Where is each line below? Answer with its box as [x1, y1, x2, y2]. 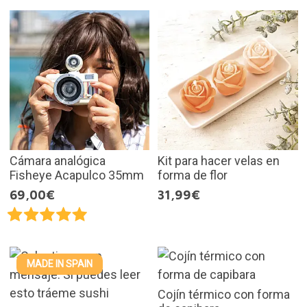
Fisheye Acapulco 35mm [9, 168, 144, 183]
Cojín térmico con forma [158, 287, 290, 302]
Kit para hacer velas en [158, 153, 280, 169]
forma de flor [158, 168, 228, 183]
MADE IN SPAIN [26, 258, 93, 270]
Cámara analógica [9, 153, 106, 169]
